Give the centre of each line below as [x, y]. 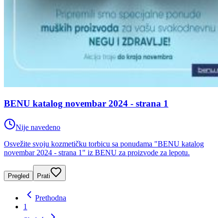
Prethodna [51, 198]
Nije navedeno [38, 127]
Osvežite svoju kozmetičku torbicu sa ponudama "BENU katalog [104, 144]
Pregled [18, 176]
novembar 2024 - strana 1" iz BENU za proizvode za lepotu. [97, 152]
